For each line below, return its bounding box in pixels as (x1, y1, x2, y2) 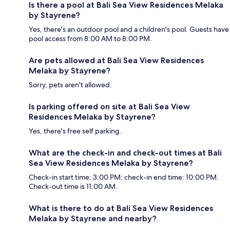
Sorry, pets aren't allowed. (29, 80, 112, 90)
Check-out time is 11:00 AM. (29, 182, 118, 191)
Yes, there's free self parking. (29, 126, 122, 136)
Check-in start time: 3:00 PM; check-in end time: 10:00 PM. (29, 172, 219, 182)
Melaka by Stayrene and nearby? (29, 214, 157, 224)
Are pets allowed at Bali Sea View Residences (29, 55, 204, 66)
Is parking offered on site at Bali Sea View (29, 102, 190, 112)
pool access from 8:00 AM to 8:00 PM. (29, 34, 152, 44)
